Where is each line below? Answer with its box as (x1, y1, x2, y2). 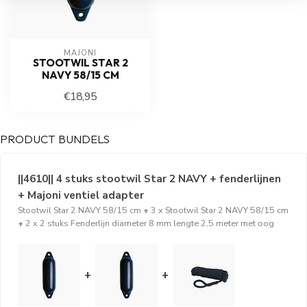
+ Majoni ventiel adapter (18, 188, 144, 202)
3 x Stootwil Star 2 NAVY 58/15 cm (151, 204, 288, 216)
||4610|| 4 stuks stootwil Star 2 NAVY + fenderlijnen (18, 171, 281, 186)
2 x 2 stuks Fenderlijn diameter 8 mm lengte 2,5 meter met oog (25, 217, 274, 229)
